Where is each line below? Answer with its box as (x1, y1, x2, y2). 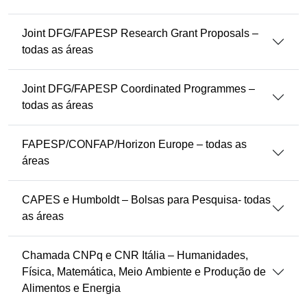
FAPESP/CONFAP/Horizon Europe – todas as (22, 138, 247, 150)
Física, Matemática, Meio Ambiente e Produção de (22, 266, 266, 278)
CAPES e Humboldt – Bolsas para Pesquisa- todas (22, 194, 271, 206)
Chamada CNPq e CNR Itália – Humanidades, (22, 249, 248, 261)
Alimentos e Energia (22, 282, 121, 294)
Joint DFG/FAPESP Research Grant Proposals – (22, 27, 258, 39)
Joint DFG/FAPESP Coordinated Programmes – (22, 83, 255, 95)
